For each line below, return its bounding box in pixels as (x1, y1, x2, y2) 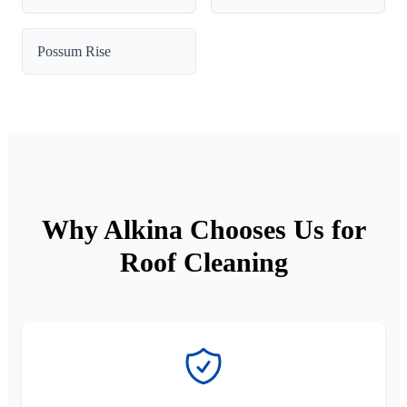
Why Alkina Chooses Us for (41, 213, 366, 244)
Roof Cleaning (119, 246, 288, 277)
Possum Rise (37, 43, 111, 59)
